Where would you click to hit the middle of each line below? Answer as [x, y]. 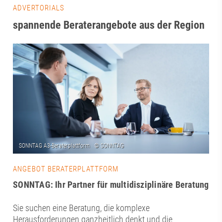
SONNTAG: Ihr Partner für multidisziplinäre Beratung [111, 185]
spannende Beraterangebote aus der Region [109, 25]
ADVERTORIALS [39, 8]
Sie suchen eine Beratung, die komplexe [82, 208]
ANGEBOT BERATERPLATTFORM [66, 169]
